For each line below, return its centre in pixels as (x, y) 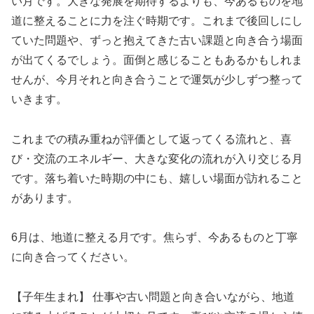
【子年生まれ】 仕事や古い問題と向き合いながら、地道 (153, 297)
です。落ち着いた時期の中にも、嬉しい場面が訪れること (157, 178)
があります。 (45, 198)
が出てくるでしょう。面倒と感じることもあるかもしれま (157, 60)
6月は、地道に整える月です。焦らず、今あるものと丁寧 (155, 238)
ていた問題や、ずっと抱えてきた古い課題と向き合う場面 (157, 40)
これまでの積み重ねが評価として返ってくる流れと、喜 (151, 139)
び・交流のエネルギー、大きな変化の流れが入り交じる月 (157, 158)
